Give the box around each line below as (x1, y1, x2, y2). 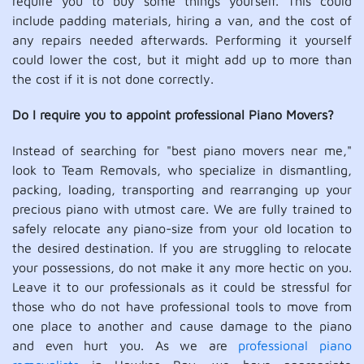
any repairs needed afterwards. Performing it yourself (12, 32, 352, 47)
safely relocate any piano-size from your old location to (12, 221, 352, 236)
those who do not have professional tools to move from (12, 299, 352, 314)
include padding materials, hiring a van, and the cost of (12, 13, 352, 28)
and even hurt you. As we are (12, 338, 239, 353)
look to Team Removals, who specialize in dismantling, (12, 162, 352, 177)
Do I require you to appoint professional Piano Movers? (12, 107, 334, 122)
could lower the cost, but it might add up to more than (12, 52, 352, 67)
